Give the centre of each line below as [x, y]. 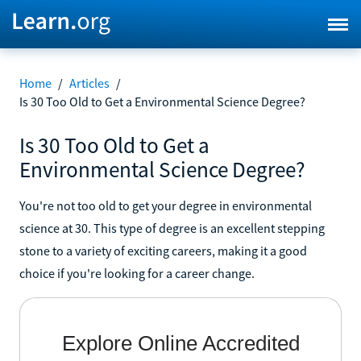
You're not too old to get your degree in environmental [166, 205]
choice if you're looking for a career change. [137, 273]
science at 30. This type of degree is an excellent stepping [172, 228]
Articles [89, 83]
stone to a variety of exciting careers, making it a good [163, 250]
